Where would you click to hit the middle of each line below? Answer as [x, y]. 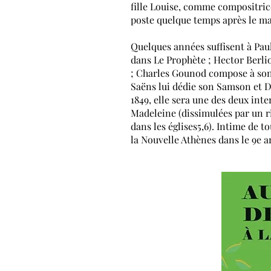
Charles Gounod [171, 73]
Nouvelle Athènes [178, 139]
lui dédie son [186, 86]
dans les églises [164, 126]
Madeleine [153, 113]
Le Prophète [180, 60]
